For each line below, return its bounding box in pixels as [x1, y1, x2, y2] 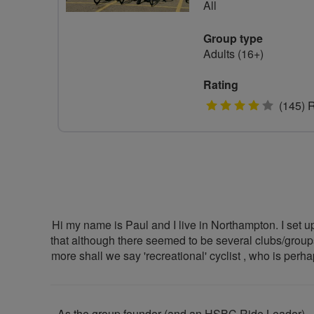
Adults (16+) [203, 46, 264, 62]
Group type [203, 30, 263, 46]
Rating [203, 76, 238, 93]
